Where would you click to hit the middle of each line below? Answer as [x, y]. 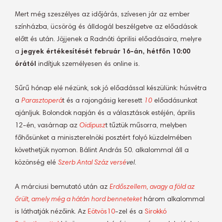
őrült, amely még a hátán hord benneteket [78, 200]
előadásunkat [175, 101]
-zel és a [130, 212]
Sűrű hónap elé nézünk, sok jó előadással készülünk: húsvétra [111, 89]
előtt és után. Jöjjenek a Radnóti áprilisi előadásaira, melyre [108, 40]
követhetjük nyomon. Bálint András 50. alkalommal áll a [102, 151]
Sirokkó [156, 212]
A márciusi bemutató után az [62, 187]
